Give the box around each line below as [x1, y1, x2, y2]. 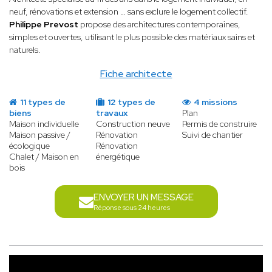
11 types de [18, 97, 66, 108]
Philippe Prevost [9, 19, 78, 30]
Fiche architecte [100, 67, 172, 81]
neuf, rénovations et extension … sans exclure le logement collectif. [9, 6, 248, 18]
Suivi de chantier [182, 129, 243, 141]
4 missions [192, 97, 238, 108]
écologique [9, 140, 50, 152]
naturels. [9, 44, 42, 56]
